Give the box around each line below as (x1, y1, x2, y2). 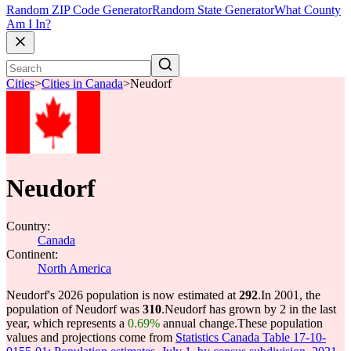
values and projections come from (6, 331, 175, 344)
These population (237, 317, 323, 330)
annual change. (160, 317, 237, 330)
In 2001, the (261, 288, 320, 302)
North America (38, 262, 111, 275)
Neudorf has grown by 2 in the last (165, 302, 336, 316)
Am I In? (6, 17, 51, 31)
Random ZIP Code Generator (6, 3, 152, 17)
